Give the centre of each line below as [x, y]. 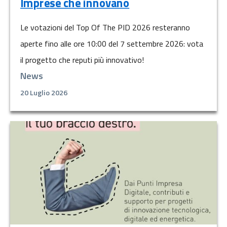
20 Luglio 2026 [44, 93]
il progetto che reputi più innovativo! [82, 60]
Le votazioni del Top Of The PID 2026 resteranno [105, 28]
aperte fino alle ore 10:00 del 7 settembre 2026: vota [112, 44]
